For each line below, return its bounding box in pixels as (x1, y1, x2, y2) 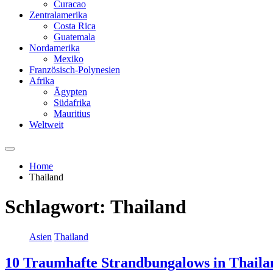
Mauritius (54, 108, 90, 119)
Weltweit (29, 119, 63, 130)
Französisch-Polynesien (29, 64, 120, 75)
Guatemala (54, 31, 95, 42)
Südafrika (54, 97, 91, 108)
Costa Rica (54, 20, 96, 31)
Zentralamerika (29, 9, 87, 20)
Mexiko (54, 53, 83, 64)
